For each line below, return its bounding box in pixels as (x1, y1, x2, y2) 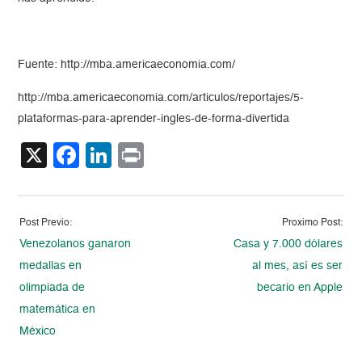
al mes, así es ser (251, 260, 343, 272)
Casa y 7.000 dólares (233, 238, 343, 250)
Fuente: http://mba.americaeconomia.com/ (18, 59, 236, 71)
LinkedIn (112, 142, 211, 169)
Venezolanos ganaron (19, 238, 132, 250)
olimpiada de (19, 282, 86, 294)
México (19, 326, 57, 338)
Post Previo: (19, 218, 73, 229)
